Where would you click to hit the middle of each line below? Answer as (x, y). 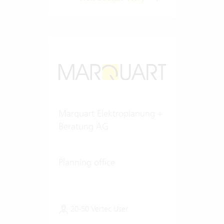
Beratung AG (83, 126)
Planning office (86, 162)
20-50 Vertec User (98, 208)
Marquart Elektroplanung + (110, 113)
